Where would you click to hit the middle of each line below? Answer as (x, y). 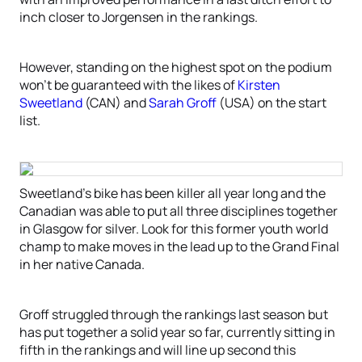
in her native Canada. (82, 264)
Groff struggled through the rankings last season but (174, 314)
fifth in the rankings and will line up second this (158, 350)
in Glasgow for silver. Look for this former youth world (174, 229)
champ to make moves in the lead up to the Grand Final (179, 246)
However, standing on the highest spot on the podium (176, 67)
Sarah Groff (183, 103)
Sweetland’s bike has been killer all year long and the (173, 193)
